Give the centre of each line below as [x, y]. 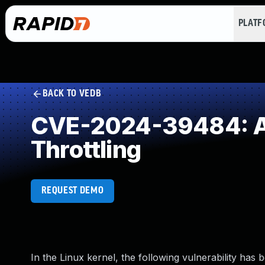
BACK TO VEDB [72, 94]
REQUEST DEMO [72, 191]
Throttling [86, 149]
